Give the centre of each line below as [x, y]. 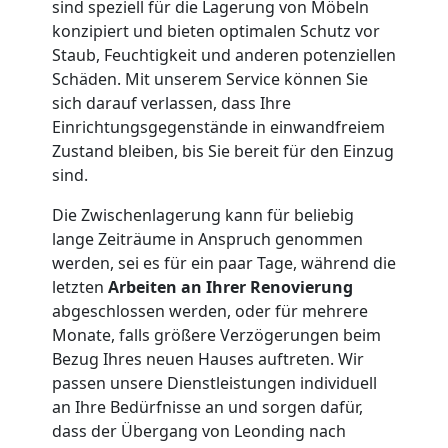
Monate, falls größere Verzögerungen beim [216, 334]
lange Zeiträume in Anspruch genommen [207, 238]
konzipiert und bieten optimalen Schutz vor [216, 30]
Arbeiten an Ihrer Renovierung [230, 286]
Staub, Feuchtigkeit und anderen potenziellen [224, 54]
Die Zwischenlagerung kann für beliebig [203, 214]
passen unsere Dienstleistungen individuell [214, 382]
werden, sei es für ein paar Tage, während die [224, 262]
